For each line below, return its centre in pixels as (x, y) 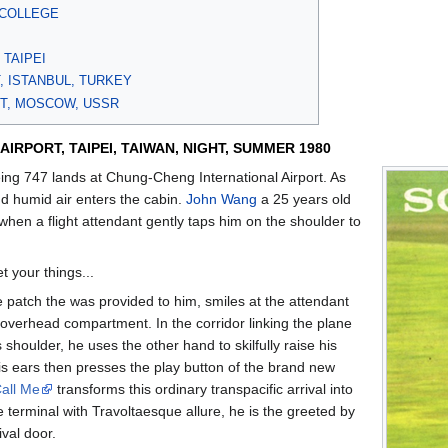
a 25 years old (304, 198)
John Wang (221, 198)
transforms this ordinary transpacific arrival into (203, 388)
